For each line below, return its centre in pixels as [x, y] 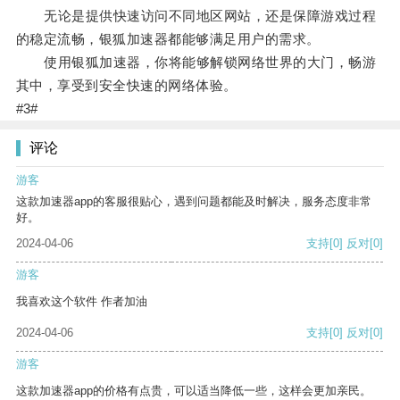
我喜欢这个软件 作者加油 [82, 302]
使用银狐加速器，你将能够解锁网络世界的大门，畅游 [196, 62]
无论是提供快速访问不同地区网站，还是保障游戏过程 [196, 16]
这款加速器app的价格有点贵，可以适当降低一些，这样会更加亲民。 [194, 391]
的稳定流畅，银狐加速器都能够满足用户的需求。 [168, 39]
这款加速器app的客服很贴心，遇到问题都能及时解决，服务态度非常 [194, 202]
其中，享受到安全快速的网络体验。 [126, 86]
